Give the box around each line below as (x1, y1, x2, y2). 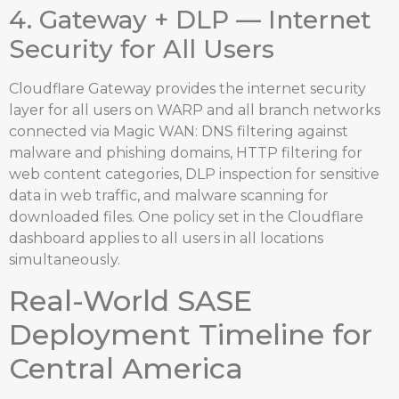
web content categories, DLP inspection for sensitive (9, 166, 379, 183)
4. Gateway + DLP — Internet (9, 4, 371, 36)
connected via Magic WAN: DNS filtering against (9, 123, 348, 141)
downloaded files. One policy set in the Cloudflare (9, 208, 363, 226)
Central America (9, 350, 243, 386)
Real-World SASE (9, 282, 252, 318)
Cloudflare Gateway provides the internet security (9, 80, 366, 98)
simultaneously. (9, 251, 120, 269)
